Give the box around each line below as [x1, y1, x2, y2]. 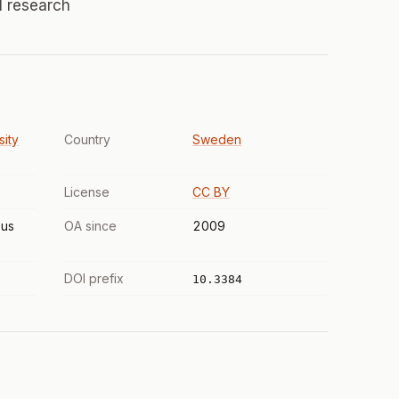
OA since [64, 218, 117, 233]
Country [64, 132, 110, 147]
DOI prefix [64, 271, 124, 286]
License [64, 184, 110, 199]
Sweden [192, 132, 241, 147]
